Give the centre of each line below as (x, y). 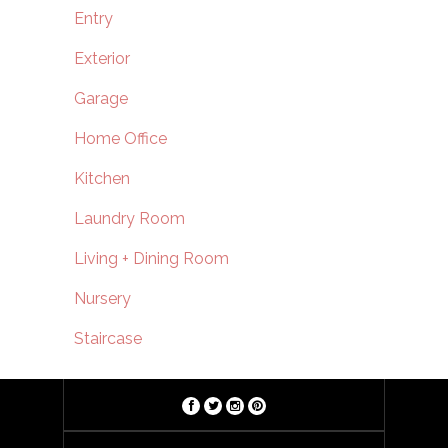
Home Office (120, 138)
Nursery (102, 298)
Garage (101, 98)
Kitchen (102, 178)
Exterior (102, 58)
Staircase (108, 338)
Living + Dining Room (151, 258)
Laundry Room (129, 218)
